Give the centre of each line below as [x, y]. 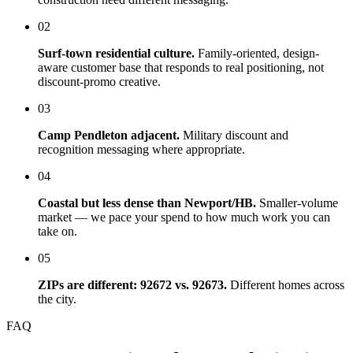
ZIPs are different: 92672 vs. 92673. [132, 285]
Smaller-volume [297, 203]
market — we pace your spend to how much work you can [184, 217]
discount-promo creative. [99, 82]
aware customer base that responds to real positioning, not [181, 68]
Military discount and [234, 136]
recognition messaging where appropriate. [141, 150]
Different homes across [286, 285]
